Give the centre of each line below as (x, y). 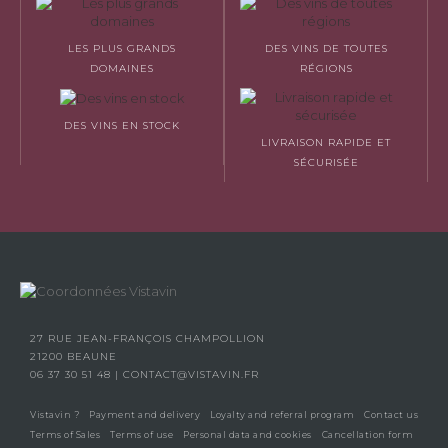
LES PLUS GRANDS (122, 48)
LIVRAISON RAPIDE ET (326, 142)
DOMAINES (122, 68)
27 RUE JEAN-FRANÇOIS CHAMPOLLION (147, 338)
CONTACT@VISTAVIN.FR (191, 374)
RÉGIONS (326, 68)
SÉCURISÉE (326, 162)
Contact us (391, 414)
